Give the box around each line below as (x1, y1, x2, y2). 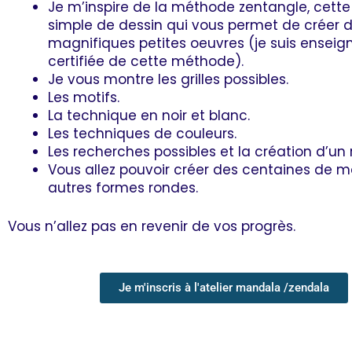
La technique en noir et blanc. (48, 106, 250, 126)
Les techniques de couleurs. (48, 124, 236, 144)
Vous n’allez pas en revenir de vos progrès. (8, 216, 295, 236)
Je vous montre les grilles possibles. (48, 70, 288, 90)
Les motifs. (48, 88, 119, 108)
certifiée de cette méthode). (48, 52, 244, 71)
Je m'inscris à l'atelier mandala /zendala (119, 280, 329, 295)
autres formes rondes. (48, 178, 198, 198)
